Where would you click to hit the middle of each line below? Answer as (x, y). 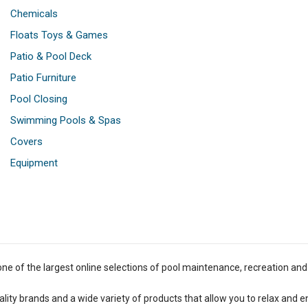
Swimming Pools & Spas (66, 121)
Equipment (34, 163)
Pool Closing (39, 99)
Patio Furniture (43, 78)
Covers (26, 142)
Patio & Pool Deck (51, 57)
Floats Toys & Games (59, 35)
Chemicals (34, 14)
